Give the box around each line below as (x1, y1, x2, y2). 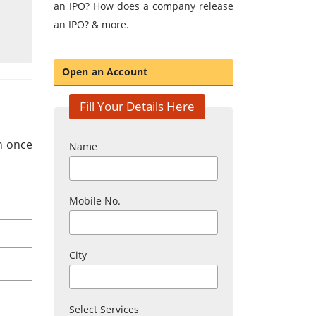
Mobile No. (69, 194, 121, 208)
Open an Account (62, 65, 148, 79)
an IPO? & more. (54, 18, 129, 32)
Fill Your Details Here (80, 98, 195, 115)
